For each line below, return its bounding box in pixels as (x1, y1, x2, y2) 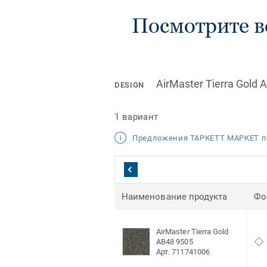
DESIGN (114, 80, 144, 90)
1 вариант (114, 111, 159, 122)
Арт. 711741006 (156, 247, 210, 257)
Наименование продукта (122, 191, 228, 203)
